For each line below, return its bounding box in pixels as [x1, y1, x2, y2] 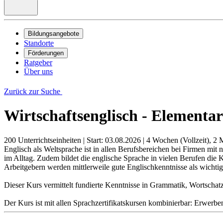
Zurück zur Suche [4, 87, 62, 96]
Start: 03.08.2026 [87, 135, 141, 144]
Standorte [24, 39, 54, 47]
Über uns [24, 67, 53, 76]
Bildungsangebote [28, 30, 79, 37]
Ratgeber [24, 58, 52, 67]
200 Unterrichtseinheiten [4, 135, 81, 144]
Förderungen [28, 49, 64, 57]
